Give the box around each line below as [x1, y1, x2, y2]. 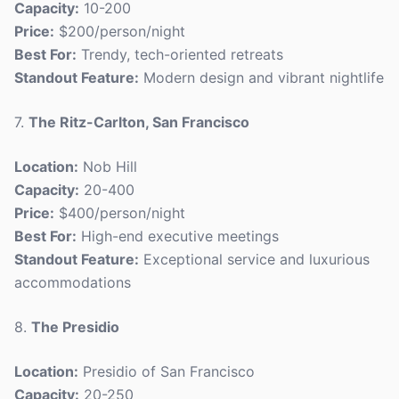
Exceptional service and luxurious [139, 250, 370, 268]
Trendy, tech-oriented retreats [77, 45, 283, 63]
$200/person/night [54, 22, 185, 40]
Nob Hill [78, 158, 137, 175]
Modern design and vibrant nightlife [139, 69, 384, 86]
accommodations [14, 273, 131, 291]
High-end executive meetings [77, 227, 279, 245]
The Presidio [31, 318, 119, 336]
